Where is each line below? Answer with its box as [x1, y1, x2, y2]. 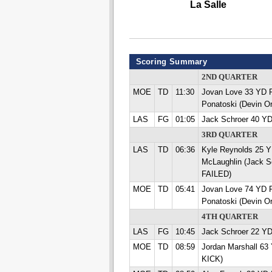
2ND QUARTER [201, 73, 257, 81]
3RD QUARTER [201, 131, 257, 139]
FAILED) [201, 170, 231, 178]
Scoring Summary [135, 57, 207, 66]
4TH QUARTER [201, 212, 258, 221]
